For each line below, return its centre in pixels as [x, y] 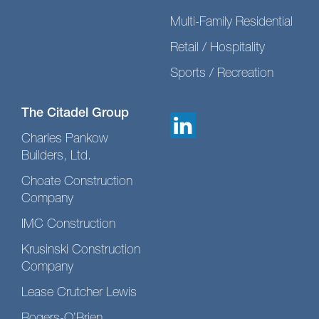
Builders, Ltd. [56, 157]
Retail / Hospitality [218, 48]
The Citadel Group [75, 114]
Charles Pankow [65, 140]
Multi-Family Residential [231, 23]
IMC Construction [68, 225]
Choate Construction [77, 182]
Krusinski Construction [81, 251]
